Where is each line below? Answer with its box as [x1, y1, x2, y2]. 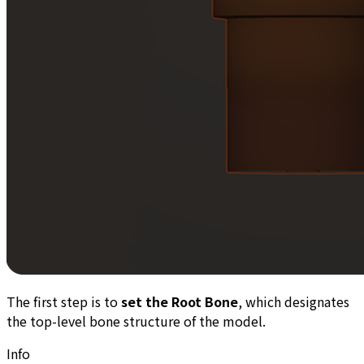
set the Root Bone [121, 291, 238, 311]
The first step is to [6, 291, 121, 311]
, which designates [238, 291, 349, 311]
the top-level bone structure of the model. [6, 310, 266, 331]
